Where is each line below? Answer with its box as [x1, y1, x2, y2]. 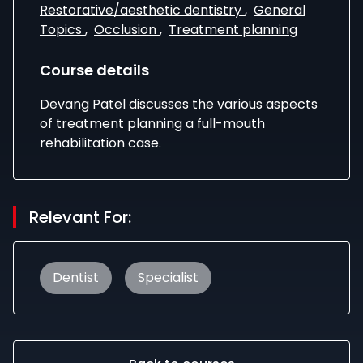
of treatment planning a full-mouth [40, 114, 265, 133]
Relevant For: [29, 206, 131, 228]
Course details [40, 60, 149, 80]
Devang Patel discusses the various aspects [40, 95, 318, 113]
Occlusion [94, 20, 160, 39]
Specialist [138, 268, 199, 287]
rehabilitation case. [40, 134, 161, 152]
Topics [40, 20, 85, 39]
